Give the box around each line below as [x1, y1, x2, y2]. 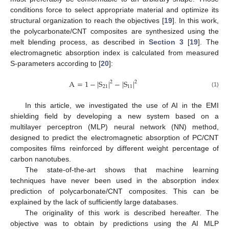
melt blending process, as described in [10, 37, 149, 46]
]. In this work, [172, 16, 219, 25]
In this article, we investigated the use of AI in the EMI [25, 101, 219, 110]
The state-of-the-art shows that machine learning [25, 166, 219, 174]
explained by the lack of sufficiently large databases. [10, 198, 178, 207]
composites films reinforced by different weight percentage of [10, 144, 219, 153]
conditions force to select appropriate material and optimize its [10, 5, 219, 14]
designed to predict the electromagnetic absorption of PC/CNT [10, 133, 219, 142]
